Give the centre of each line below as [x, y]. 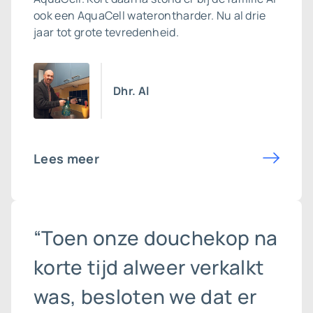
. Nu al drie [238, 15]
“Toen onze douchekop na [156, 238]
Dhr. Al [131, 91]
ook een [56, 15]
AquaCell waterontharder [144, 15]
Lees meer [66, 159]
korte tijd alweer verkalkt [149, 267]
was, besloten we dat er [145, 296]
